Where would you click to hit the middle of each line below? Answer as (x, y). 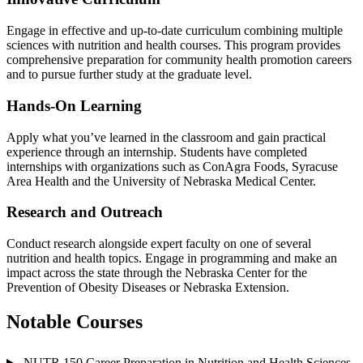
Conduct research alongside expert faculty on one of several (159, 244)
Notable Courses (75, 321)
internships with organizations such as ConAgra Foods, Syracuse (172, 166)
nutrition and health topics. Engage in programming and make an (172, 258)
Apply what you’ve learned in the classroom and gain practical (166, 137)
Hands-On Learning (74, 105)
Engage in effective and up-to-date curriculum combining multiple (175, 31)
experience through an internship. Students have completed (157, 152)
